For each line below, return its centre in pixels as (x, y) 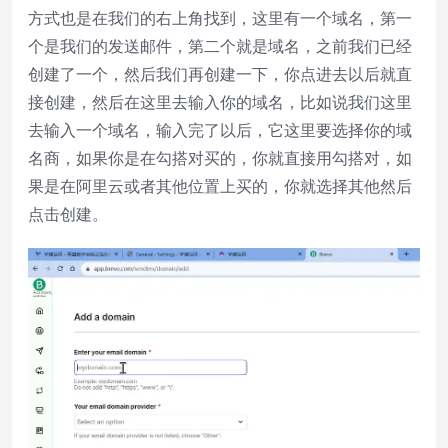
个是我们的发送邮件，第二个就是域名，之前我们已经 (220, 45)
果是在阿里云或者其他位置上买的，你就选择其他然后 (220, 185)
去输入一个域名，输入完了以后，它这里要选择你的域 (220, 129)
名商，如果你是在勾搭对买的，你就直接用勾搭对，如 (220, 157)
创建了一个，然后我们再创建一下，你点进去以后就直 (220, 73)
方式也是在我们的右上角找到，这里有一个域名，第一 (220, 17)
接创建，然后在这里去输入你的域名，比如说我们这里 (220, 101)
